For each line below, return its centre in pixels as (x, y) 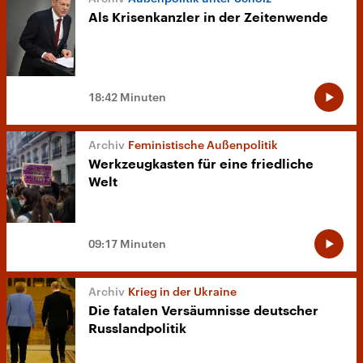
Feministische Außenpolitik (203, 145)
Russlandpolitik (137, 329)
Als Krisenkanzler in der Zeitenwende (208, 18)
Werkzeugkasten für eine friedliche (201, 165)
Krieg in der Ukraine (182, 292)
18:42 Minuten (127, 97)
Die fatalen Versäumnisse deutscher (203, 312)
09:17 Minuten (127, 244)
